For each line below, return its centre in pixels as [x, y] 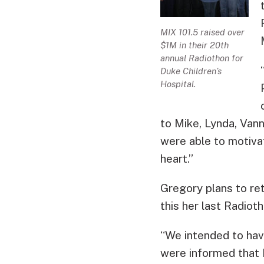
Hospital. [178, 84]
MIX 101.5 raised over [202, 32]
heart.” [177, 158]
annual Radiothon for [202, 58]
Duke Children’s [191, 71]
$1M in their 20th [194, 45]
